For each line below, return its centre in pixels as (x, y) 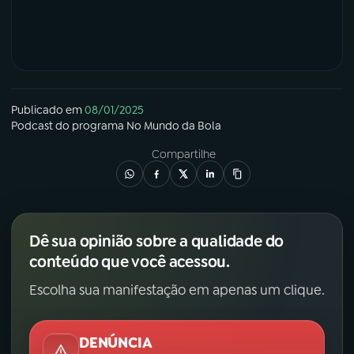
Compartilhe (183, 154)
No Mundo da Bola (174, 126)
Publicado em (47, 110)
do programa (90, 126)
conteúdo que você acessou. (130, 262)
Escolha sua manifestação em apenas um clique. (177, 290)
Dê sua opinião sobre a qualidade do (157, 241)
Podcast (32, 126)
